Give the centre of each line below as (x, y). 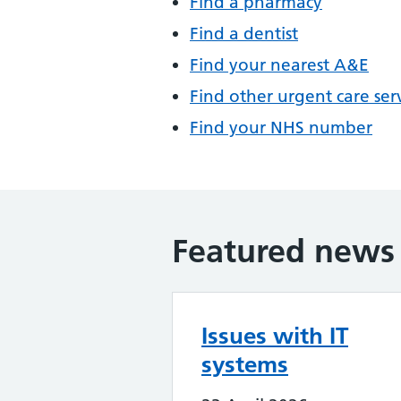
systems (245, 364)
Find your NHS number (281, 128)
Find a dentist (244, 34)
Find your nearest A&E (279, 65)
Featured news (283, 251)
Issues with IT (275, 336)
